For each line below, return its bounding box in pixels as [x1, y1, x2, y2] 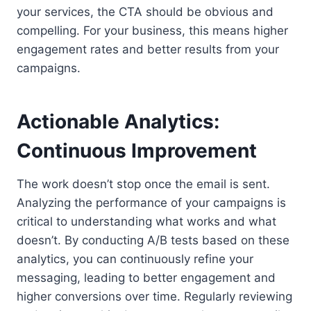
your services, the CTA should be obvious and [17, 5, 274, 19]
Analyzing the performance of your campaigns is [17, 196, 286, 210]
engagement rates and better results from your [17, 42, 279, 56]
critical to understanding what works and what [17, 215, 276, 228]
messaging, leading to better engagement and [17, 271, 276, 285]
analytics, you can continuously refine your [17, 252, 253, 266]
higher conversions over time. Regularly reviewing [17, 289, 292, 303]
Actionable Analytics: [17, 110, 219, 133]
